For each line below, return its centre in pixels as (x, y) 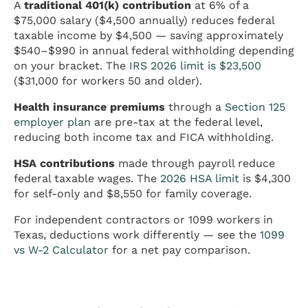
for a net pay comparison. (179, 250)
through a (195, 107)
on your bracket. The (71, 66)
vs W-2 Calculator (61, 250)
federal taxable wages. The (87, 179)
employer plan (52, 122)
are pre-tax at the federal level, (177, 122)
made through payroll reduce (195, 164)
